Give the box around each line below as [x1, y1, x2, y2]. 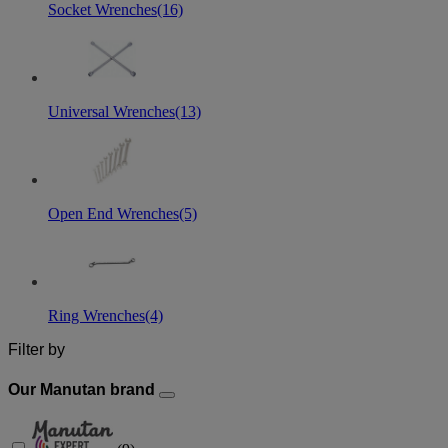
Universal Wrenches [48, 103, 175, 121]
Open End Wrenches [48, 205, 179, 223]
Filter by [8, 341, 65, 359]
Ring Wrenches [48, 307, 145, 325]
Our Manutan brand [8, 380, 159, 398]
